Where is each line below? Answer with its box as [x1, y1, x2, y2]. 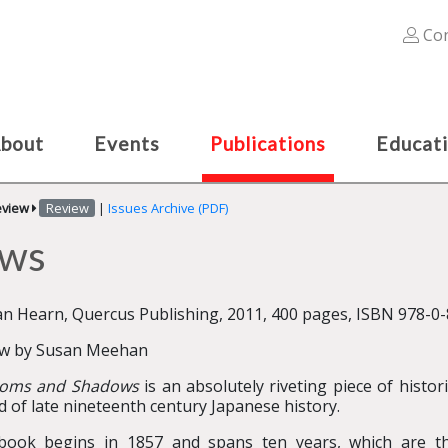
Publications [210, 132, 326, 155]
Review [45, 199, 89, 217]
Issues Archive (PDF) [107, 199, 228, 217]
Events [94, 132, 160, 155]
